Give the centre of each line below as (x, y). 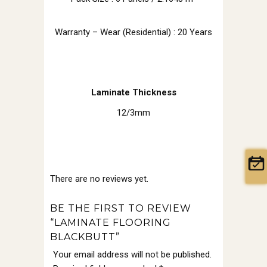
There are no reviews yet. (99, 179)
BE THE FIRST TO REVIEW (121, 209)
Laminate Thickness (133, 93)
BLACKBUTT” (85, 237)
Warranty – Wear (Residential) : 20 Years (133, 32)
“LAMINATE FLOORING (111, 223)
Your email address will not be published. (132, 255)
